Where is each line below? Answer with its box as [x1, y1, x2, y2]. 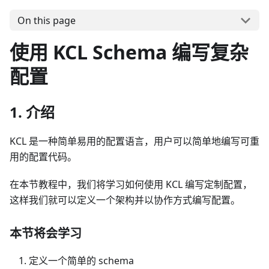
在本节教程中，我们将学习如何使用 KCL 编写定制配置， [10, 178, 252, 192]
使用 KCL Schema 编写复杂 [10, 39, 249, 65]
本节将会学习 [10, 225, 82, 242]
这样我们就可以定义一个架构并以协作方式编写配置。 [10, 193, 240, 207]
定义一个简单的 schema [29, 254, 134, 268]
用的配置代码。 [10, 150, 77, 164]
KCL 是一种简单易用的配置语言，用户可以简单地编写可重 [10, 134, 259, 148]
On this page [17, 13, 76, 27]
